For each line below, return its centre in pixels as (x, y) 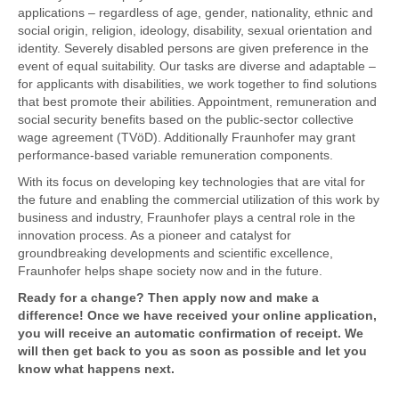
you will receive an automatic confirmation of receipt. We (191, 333)
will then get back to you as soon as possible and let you (192, 351)
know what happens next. (96, 369)
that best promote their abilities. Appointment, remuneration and (197, 102)
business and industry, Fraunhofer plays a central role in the (187, 217)
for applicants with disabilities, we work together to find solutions (197, 84)
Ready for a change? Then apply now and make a (168, 297)
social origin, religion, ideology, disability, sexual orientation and (195, 30)
